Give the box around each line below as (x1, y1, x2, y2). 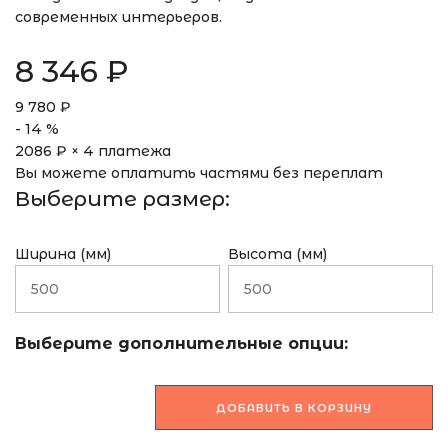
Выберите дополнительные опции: (15, 333, 348, 353)
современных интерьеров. (15, 7, 222, 26)
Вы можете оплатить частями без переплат (15, 163, 383, 182)
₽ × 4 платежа (56, 141, 171, 160)
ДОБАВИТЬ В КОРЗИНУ (216, 400, 372, 415)
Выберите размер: (15, 185, 230, 211)
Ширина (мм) (15, 244, 111, 263)
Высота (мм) (228, 244, 328, 263)
